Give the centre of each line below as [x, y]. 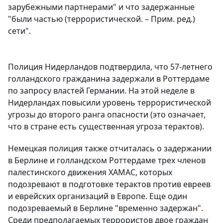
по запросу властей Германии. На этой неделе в [101, 91]
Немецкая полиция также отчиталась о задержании [110, 148]
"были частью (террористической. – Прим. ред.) [102, 19]
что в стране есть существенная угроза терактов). [106, 126]
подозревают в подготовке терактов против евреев [109, 184]
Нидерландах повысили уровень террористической [110, 103]
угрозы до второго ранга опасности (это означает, [107, 114]
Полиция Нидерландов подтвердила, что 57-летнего [110, 67]
